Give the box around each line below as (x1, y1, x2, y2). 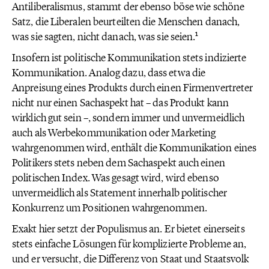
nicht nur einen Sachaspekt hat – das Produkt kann (12, 96, 229, 109)
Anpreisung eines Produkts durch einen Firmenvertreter (12, 81, 253, 94)
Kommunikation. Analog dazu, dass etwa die (12, 66, 206, 79)
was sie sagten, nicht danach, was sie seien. (12, 30, 196, 43)
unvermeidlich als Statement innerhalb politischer (12, 186, 227, 199)
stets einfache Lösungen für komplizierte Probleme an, (12, 237, 247, 250)
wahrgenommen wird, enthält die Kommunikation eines (12, 141, 257, 154)
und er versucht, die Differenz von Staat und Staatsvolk (12, 252, 249, 265)
